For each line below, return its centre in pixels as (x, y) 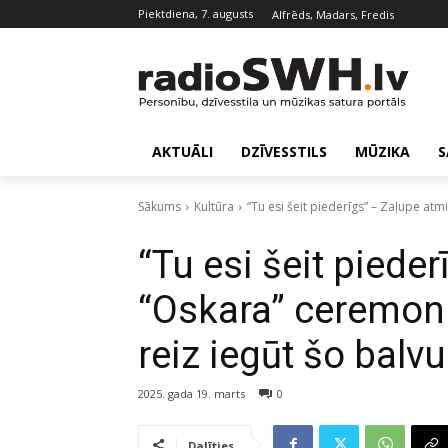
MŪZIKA (382, 151)
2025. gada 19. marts (191, 393)
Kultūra (214, 206)
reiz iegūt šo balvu (292, 354)
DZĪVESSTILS (284, 151)
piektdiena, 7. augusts (199, 13)
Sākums (159, 206)
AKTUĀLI (182, 151)
